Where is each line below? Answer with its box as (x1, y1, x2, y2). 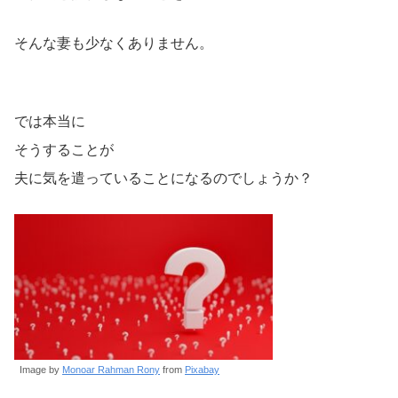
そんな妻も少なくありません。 (14, 35, 213, 51)
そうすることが (14, 141, 114, 157)
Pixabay (185, 363, 219, 375)
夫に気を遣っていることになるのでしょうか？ (14, 170, 313, 186)
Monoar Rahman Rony (62, 363, 160, 375)
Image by (20, 363, 62, 375)
